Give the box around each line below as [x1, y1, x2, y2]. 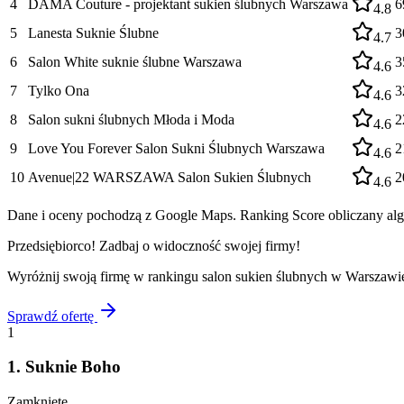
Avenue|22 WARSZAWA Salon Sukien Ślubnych [28, 169, 311, 185]
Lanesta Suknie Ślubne [28, 24, 159, 41]
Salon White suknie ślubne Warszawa [28, 53, 242, 69]
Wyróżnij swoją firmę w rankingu [7, 268, 202, 284]
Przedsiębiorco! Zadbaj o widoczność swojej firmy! [7, 237, 300, 253]
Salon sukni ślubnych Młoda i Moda [28, 111, 234, 127]
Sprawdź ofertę [7, 308, 97, 324]
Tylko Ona [28, 82, 89, 98]
